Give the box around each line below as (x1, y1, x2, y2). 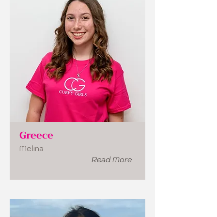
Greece (19, 127, 53, 144)
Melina (19, 143, 44, 153)
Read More (92, 155, 132, 164)
